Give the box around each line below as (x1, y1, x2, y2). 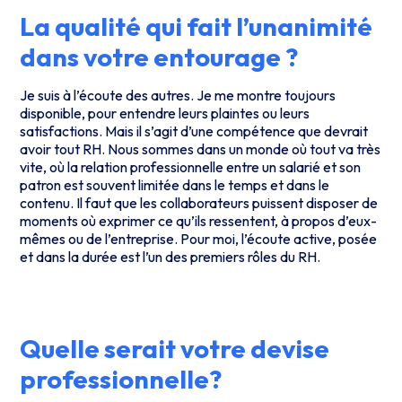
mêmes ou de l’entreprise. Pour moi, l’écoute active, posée (20, 229, 378, 248)
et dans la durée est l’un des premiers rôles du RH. (20, 247, 321, 266)
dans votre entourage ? (20, 39, 299, 73)
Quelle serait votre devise (20, 331, 330, 364)
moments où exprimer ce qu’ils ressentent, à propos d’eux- (20, 211, 378, 230)
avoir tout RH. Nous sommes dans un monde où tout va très (20, 139, 381, 158)
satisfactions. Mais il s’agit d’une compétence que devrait (20, 121, 369, 140)
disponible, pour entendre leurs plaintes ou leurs (20, 103, 310, 122)
